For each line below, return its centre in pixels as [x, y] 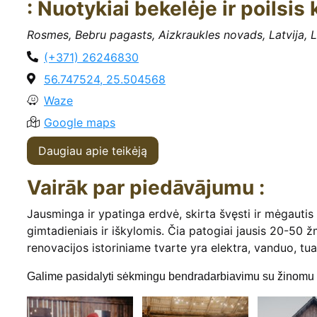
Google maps [80, 122]
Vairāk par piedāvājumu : [146, 187]
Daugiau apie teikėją [93, 150]
